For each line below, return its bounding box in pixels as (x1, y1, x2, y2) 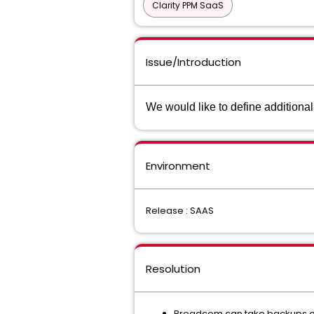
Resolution (146, 261, 200, 276)
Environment (146, 158, 210, 173)
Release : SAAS (146, 204, 214, 217)
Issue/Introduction (146, 55, 241, 69)
